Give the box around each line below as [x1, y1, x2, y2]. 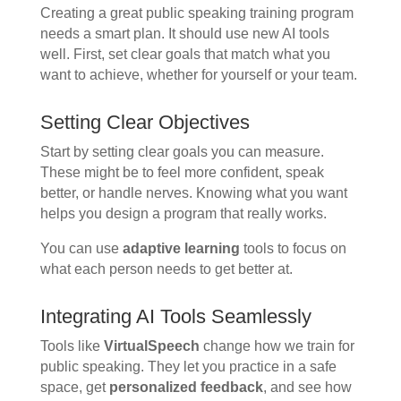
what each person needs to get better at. [39, 261, 293, 277]
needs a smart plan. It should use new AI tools [39, 26, 329, 42]
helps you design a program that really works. [39, 206, 327, 222]
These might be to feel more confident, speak [39, 165, 324, 181]
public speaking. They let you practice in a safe [39, 359, 337, 375]
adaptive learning [122, 241, 240, 257]
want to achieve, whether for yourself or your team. [39, 67, 357, 83]
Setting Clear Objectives [39, 111, 250, 134]
